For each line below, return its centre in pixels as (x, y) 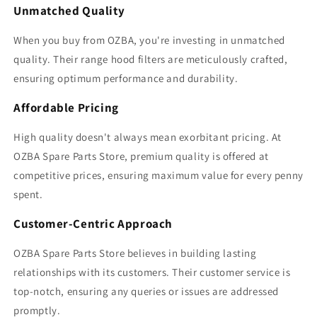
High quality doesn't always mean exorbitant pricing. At (148, 137)
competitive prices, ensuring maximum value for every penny (158, 175)
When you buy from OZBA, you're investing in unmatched (149, 40)
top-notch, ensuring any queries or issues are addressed (146, 292)
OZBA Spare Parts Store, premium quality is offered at (141, 156)
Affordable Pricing (66, 108)
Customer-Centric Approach (93, 224)
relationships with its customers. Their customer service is (152, 272)
